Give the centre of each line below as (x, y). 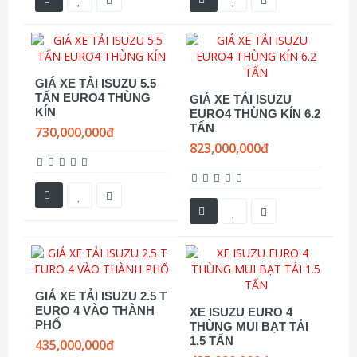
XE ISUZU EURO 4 (241, 312)
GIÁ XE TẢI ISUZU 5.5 (96, 83)
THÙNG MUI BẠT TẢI (249, 326)
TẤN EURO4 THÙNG (93, 98)
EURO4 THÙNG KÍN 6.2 (255, 114)
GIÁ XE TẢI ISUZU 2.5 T (101, 296)
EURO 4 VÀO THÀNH (95, 310)
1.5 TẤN (212, 341)
